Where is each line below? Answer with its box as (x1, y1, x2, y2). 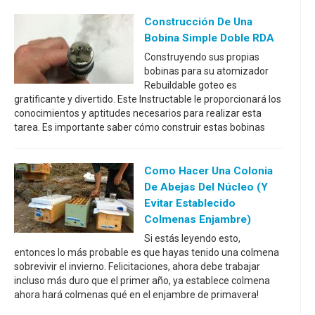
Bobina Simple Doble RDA (144, 32, 274, 44)
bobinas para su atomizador (144, 65, 269, 77)
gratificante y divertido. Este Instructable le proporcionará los (14, 94, 281, 105)
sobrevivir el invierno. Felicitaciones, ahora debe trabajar (14, 261, 260, 272)
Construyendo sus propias (144, 51, 259, 63)
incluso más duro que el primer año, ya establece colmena (14, 275, 270, 286)
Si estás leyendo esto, (144, 233, 240, 244)
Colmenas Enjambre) (144, 213, 251, 226)
